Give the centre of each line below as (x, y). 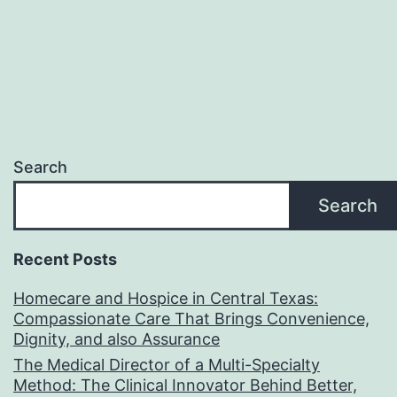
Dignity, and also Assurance (117, 339)
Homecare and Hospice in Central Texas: (166, 299)
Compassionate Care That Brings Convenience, (191, 319)
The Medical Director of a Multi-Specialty (167, 365)
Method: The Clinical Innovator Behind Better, (185, 385)
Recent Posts (65, 260)
